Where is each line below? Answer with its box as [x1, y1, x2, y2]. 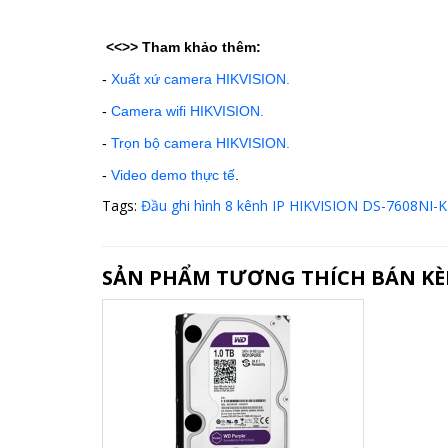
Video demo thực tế [111, 166, 235, 183]
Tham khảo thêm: [142, 38, 261, 55]
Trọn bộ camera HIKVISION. [111, 134, 290, 151]
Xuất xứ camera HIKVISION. [111, 70, 290, 87]
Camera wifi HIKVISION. [111, 102, 264, 119]
